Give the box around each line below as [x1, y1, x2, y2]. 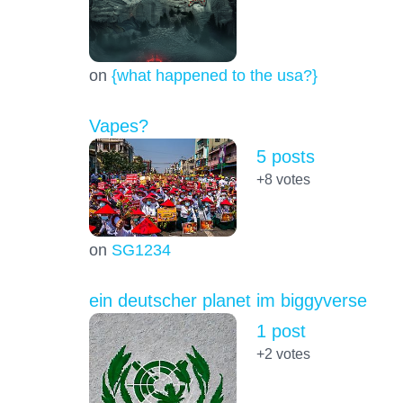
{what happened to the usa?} [111, 65, 318, 85]
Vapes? [88, 115, 148, 136]
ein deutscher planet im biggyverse [88, 290, 367, 310]
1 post [255, 320, 306, 341]
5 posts [255, 146, 315, 166]
